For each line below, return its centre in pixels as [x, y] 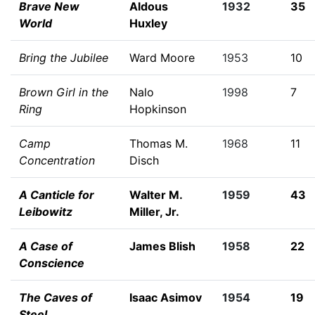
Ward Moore [162, 58]
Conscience [52, 263]
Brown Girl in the [64, 92]
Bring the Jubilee [64, 58]
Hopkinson [158, 109]
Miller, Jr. [154, 212]
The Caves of [56, 297]
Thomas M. [159, 143]
